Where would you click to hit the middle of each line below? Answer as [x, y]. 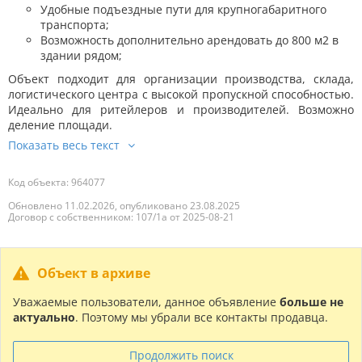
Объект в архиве [94, 274]
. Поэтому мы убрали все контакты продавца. [202, 318]
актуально [44, 318]
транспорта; [75, 25]
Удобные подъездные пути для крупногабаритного [183, 10]
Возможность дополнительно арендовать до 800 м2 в [189, 40]
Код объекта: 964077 [57, 183]
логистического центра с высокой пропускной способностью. [181, 95]
